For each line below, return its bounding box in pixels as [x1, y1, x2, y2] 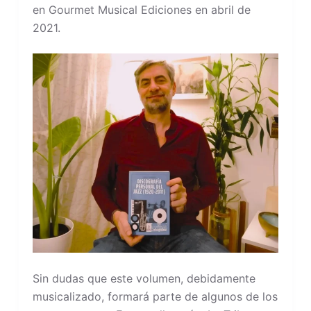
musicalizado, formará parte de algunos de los [32, 289, 278, 303]
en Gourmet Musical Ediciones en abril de [32, 3, 251, 17]
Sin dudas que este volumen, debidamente [32, 271, 255, 285]
